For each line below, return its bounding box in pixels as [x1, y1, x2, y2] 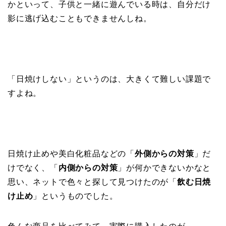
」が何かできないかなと [118, 163, 211, 173]
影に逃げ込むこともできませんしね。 [8, 14, 152, 23]
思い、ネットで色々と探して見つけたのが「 [8, 178, 178, 187]
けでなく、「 [8, 163, 59, 173]
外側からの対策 [135, 149, 194, 158]
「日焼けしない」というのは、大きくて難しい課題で [8, 75, 211, 84]
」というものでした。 [33, 192, 118, 201]
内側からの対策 [58, 163, 118, 173]
